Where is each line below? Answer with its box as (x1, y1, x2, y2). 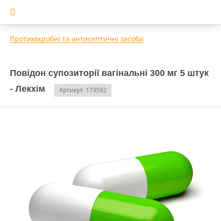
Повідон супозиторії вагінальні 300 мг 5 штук (10, 68, 209, 78)
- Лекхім (10, 84, 45, 94)
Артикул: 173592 (59, 86, 107, 94)
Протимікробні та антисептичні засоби (10, 34, 144, 43)
